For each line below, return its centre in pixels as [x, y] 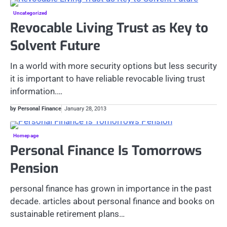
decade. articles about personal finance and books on [112, 201]
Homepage [26, 135]
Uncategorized [30, 13]
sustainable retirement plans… [67, 214]
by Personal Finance [36, 108]
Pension [34, 168]
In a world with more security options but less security [113, 66]
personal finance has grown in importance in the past [111, 188]
